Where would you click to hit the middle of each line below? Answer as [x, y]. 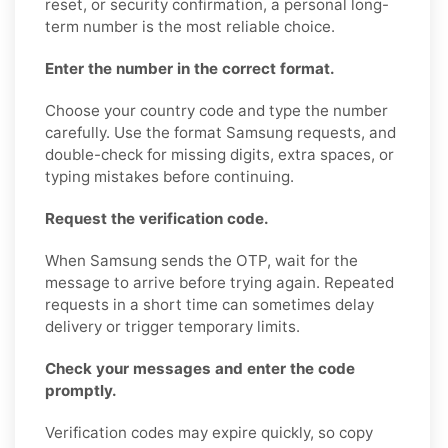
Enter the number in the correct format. [190, 68]
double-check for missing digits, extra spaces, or [219, 154]
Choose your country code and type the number [216, 110]
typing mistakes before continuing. [169, 176]
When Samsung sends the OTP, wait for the [201, 260]
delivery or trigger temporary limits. [172, 326]
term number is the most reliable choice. [190, 26]
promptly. [81, 390]
